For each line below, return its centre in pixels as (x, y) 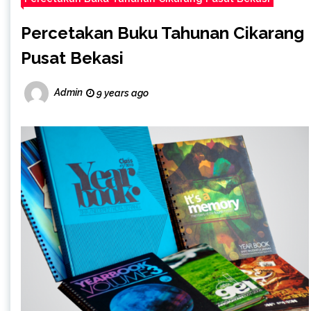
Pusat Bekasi (72, 58)
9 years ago (121, 93)
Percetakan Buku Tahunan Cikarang (162, 33)
